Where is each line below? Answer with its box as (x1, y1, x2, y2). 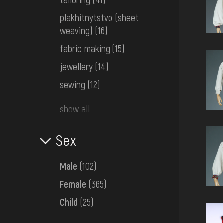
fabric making (60, 42, 110, 55)
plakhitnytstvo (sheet (60, 11, 139, 24)
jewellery (60, 60, 93, 73)
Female (60, 178, 88, 190)
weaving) (60, 24, 93, 37)
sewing (60, 78, 85, 91)
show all (60, 103, 90, 115)
